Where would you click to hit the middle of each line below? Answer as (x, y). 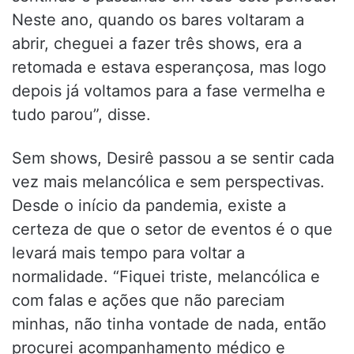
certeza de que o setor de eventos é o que (172, 229)
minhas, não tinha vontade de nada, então (169, 324)
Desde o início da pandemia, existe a (149, 205)
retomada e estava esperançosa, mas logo (169, 67)
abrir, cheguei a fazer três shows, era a (157, 43)
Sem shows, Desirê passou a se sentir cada (173, 158)
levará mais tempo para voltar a (128, 252)
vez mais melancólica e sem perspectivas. (168, 181)
